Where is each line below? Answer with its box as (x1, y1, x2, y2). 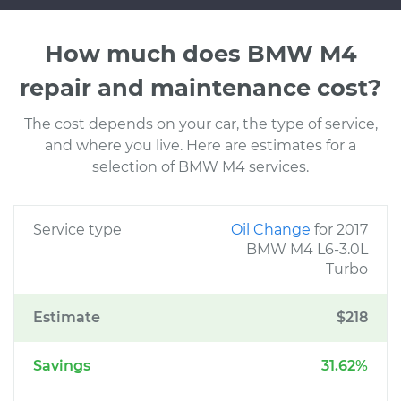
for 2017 (314, 221, 368, 238)
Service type (33, 221, 122, 238)
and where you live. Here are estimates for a (45, 137, 356, 154)
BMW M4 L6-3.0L (246, 241, 368, 258)
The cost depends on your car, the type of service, (23, 115, 378, 132)
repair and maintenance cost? (20, 73, 381, 101)
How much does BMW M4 (44, 39, 357, 67)
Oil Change (231, 221, 314, 238)
